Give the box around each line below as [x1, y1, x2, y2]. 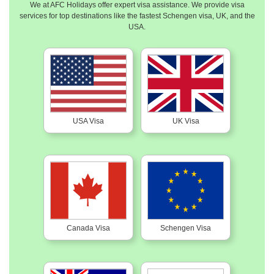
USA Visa [73, 117, 104, 126]
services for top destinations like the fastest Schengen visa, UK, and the [19, 12, 255, 21]
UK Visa [172, 117, 199, 126]
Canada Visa [67, 224, 110, 233]
